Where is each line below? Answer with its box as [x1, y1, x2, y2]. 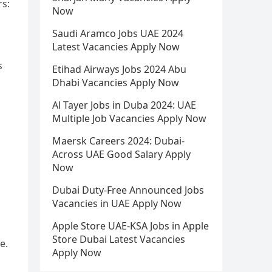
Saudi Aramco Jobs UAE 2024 [52, 27, 183, 40]
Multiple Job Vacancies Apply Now [52, 112, 206, 125]
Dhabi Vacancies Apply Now [52, 76, 179, 89]
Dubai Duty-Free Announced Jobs [52, 183, 204, 197]
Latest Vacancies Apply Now [52, 40, 180, 53]
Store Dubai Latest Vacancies [52, 233, 185, 246]
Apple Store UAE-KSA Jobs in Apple [52, 219, 209, 233]
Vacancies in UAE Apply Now [52, 197, 182, 210]
